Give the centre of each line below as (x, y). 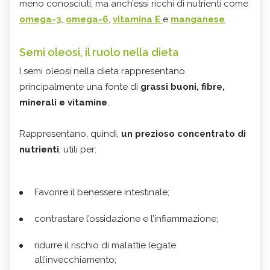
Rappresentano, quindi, (70, 134)
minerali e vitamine (63, 103)
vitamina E (138, 20)
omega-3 (40, 20)
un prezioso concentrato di (184, 134)
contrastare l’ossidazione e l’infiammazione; (126, 219)
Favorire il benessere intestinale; (102, 193)
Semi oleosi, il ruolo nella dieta (99, 52)
